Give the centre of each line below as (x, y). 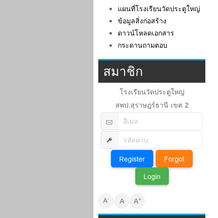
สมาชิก (123, 71)
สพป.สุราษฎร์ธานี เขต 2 (152, 105)
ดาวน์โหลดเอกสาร (146, 33)
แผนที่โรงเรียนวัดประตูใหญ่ (159, 9)
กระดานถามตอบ (143, 45)
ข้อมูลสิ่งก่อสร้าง (142, 21)
